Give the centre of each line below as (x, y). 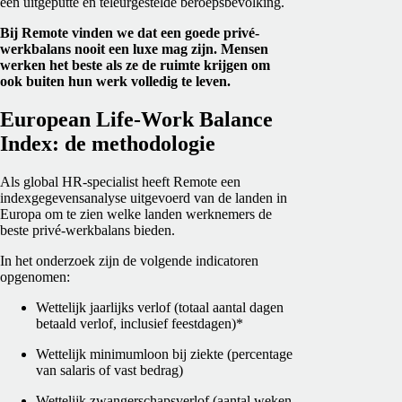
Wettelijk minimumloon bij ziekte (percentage (164, 354)
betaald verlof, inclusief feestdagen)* (140, 323)
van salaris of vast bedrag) (109, 370)
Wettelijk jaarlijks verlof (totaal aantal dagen (160, 307)
